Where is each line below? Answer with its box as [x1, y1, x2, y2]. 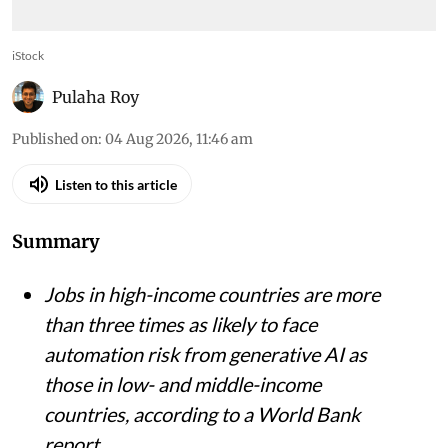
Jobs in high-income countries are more [44, 282, 380, 307]
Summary [12, 230, 100, 254]
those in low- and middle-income [44, 372, 321, 397]
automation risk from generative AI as [44, 342, 367, 367]
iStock [12, 48, 44, 64]
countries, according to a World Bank [44, 402, 360, 427]
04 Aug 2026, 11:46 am [105, 130, 253, 149]
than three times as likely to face [44, 312, 317, 337]
